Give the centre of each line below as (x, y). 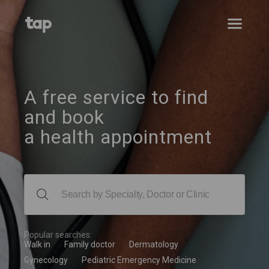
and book (64, 117)
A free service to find (116, 97)
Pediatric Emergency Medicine (139, 260)
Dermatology (154, 244)
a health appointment (118, 137)
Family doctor (90, 244)
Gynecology (46, 260)
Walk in (37, 244)
